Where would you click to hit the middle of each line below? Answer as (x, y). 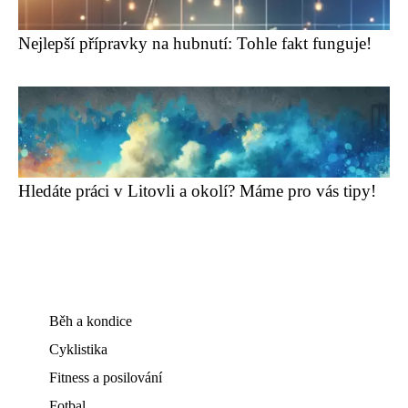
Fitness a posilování (106, 377)
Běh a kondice (91, 321)
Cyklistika (78, 349)
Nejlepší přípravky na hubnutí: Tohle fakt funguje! (195, 43)
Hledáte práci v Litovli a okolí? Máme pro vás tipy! (197, 191)
